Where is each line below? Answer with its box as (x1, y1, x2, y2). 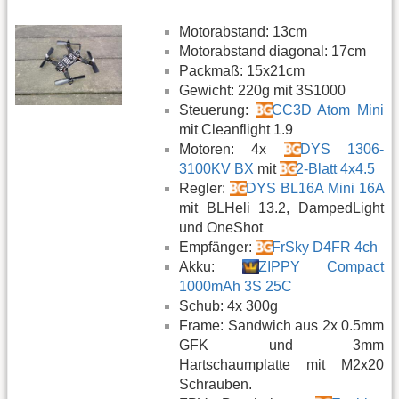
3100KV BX (179, 160, 254, 176)
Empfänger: (179, 239, 256, 255)
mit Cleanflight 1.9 (179, 121, 293, 137)
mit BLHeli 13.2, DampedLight (179, 199, 384, 216)
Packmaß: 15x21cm (179, 62, 305, 78)
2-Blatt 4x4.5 (296, 160, 375, 176)
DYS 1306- (299, 141, 385, 157)
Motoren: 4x (179, 141, 284, 157)
